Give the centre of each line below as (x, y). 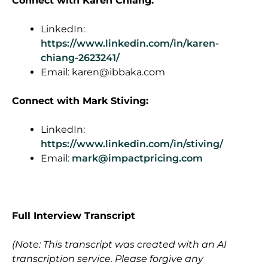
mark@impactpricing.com (137, 158)
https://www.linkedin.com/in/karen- (130, 43)
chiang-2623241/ (80, 57)
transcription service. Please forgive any (108, 258)
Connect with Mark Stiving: (83, 100)
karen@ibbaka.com (118, 72)
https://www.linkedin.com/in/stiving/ (132, 144)
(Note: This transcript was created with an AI (119, 244)
